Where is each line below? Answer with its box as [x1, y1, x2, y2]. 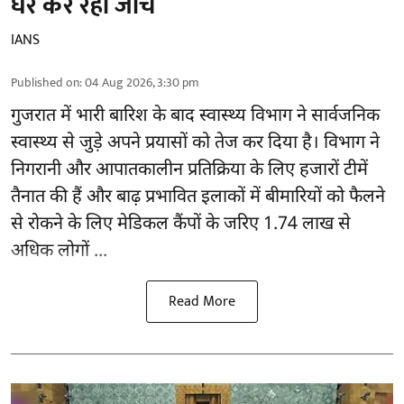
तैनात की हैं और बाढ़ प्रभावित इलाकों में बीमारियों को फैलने [11, 185, 385, 209]
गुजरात [11, 104, 56, 128]
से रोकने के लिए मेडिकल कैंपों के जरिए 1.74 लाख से [11, 212, 351, 236]
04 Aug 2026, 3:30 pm [85, 71, 199, 93]
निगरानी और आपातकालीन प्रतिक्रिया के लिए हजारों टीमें [11, 158, 368, 182]
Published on [11, 71, 79, 93]
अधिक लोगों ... [11, 239, 107, 263]
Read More [169, 289, 235, 314]
